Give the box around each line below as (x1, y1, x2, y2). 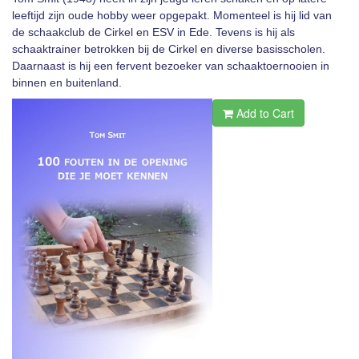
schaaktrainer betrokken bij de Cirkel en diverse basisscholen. (12, 42, 325, 55)
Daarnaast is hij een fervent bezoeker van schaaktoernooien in (12, 59, 329, 72)
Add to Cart (233, 105, 294, 121)
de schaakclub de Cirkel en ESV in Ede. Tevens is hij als (12, 26, 295, 38)
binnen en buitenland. (12, 76, 122, 89)
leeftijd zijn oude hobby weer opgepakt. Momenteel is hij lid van (12, 9, 332, 22)
